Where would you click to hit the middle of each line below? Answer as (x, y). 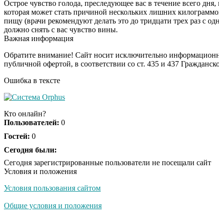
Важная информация (39, 38)
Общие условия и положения (53, 205)
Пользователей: (32, 122)
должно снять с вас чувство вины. (61, 29)
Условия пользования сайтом (52, 188)
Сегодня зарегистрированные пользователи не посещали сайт (108, 162)
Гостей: (17, 136)
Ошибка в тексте (32, 80)
